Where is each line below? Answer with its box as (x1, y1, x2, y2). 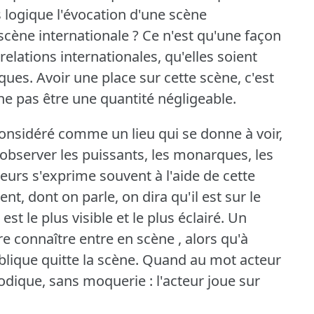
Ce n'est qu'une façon (142, 25, 281, 45)
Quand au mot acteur (142, 250, 281, 269)
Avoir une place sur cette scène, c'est (36, 67, 274, 87)
